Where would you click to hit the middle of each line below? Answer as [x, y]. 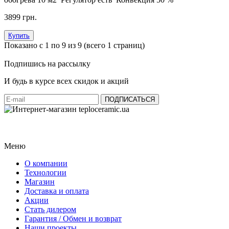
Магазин [40, 181]
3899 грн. [20, 17]
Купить [19, 35]
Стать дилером [50, 209]
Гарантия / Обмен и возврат [73, 218]
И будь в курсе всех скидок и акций [66, 81]
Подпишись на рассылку [47, 63]
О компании [46, 163]
